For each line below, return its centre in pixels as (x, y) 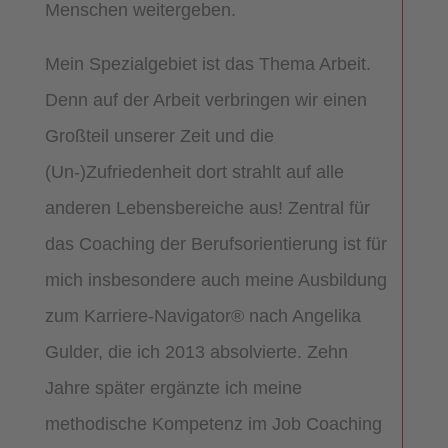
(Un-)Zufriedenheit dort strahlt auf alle (194, 171)
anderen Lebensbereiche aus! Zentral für (207, 207)
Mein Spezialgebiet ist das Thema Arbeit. (207, 63)
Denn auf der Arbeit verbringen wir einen (205, 99)
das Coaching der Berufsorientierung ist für (215, 243)
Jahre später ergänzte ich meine (173, 387)
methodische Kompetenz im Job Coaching (213, 423)
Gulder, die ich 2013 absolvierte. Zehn (196, 351)
